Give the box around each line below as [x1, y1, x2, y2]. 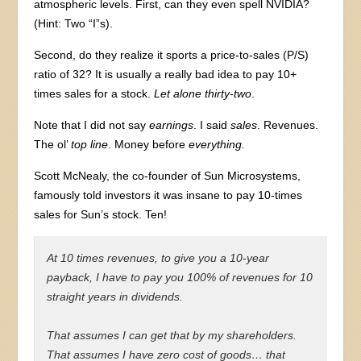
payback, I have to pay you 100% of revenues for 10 [47, 270, 313, 284]
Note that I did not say [34, 118, 150, 131]
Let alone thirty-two [154, 86, 252, 100]
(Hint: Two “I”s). [34, 16, 114, 30]
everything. [189, 137, 246, 151]
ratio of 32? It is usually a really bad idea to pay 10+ [34, 67, 297, 81]
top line [71, 137, 109, 151]
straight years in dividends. [47, 289, 184, 303]
